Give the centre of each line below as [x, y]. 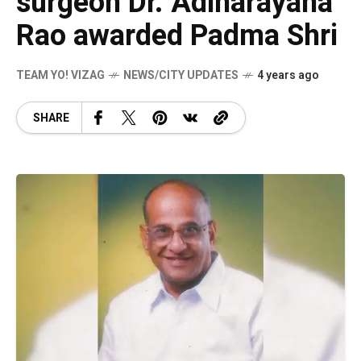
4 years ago [288, 75]
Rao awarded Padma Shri [177, 36]
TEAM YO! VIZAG [60, 75]
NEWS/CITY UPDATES [181, 75]
